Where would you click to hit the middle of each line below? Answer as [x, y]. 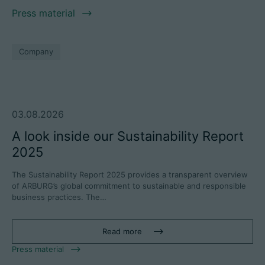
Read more [122, 232]
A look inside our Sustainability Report [128, 136]
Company [36, 52]
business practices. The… [59, 197]
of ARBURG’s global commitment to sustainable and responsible [129, 186]
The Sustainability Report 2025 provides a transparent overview [130, 175]
